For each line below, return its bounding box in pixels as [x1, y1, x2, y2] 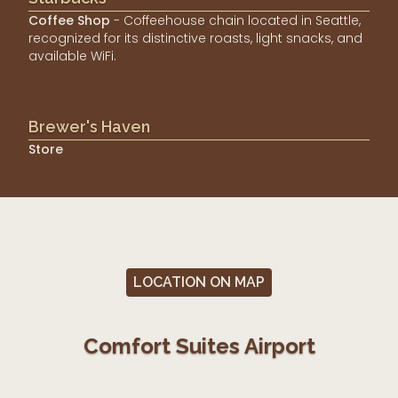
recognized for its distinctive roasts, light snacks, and [28, 29, 362, 48]
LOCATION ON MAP [133, 274, 265, 291]
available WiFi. [28, 47, 116, 66]
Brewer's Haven [28, 117, 150, 137]
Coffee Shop [28, 12, 110, 30]
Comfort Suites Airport [83, 333, 315, 360]
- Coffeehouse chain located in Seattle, [114, 12, 361, 30]
